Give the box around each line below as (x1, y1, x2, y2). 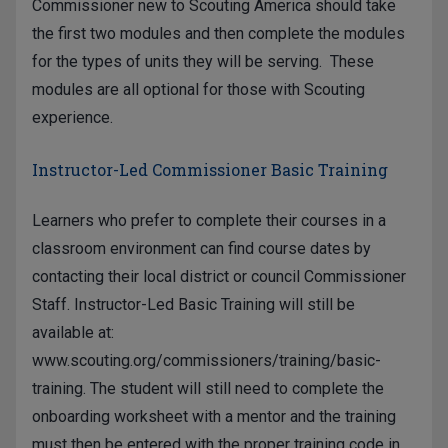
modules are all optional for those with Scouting (32, 80, 365, 100)
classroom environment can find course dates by (32, 238, 371, 258)
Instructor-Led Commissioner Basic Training (32, 158, 388, 180)
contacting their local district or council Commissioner (32, 266, 406, 286)
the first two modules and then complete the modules (32, 24, 405, 44)
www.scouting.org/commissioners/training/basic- (32, 350, 381, 370)
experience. (32, 108, 113, 128)
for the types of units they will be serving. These (32, 52, 374, 72)
